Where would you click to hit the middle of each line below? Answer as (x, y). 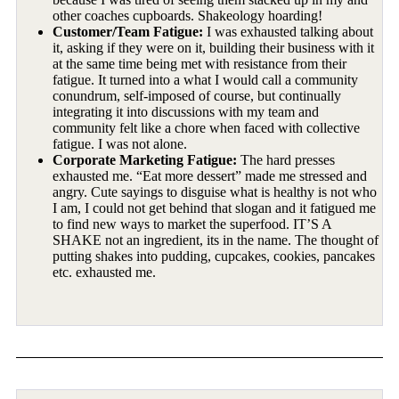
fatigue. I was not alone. (120, 143)
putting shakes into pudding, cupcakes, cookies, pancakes (214, 256)
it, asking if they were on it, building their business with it (214, 47)
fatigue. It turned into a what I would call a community (206, 79)
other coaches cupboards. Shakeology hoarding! (188, 15)
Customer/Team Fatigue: (128, 31)
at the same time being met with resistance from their (200, 63)
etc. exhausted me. (105, 272)
